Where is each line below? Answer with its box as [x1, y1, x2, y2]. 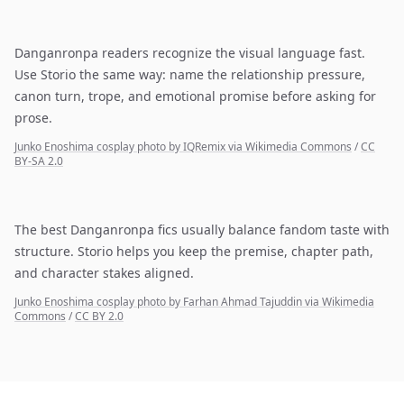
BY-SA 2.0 [14, 153, 63, 169]
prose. [14, 109, 52, 126]
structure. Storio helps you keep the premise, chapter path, [14, 243, 373, 260]
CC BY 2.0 [75, 308, 124, 324]
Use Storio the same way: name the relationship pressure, [14, 66, 365, 83]
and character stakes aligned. [14, 264, 194, 281]
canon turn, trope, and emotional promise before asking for [14, 87, 376, 105]
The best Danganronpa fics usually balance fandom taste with [14, 221, 390, 238]
